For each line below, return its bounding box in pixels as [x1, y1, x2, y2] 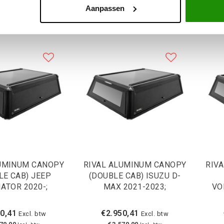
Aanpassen [85, 3, 124, 12]
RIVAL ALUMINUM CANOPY [83, 160, 186, 170]
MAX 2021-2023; [103, 182, 166, 192]
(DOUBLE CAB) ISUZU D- [88, 171, 181, 181]
